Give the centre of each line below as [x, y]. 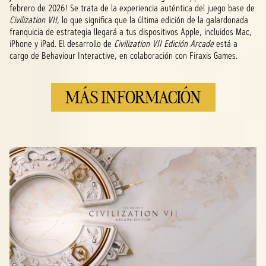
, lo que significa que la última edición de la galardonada [153, 20]
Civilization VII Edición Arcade [165, 44]
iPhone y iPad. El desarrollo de [62, 44]
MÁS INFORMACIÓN [133, 97]
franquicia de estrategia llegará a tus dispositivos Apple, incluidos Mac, [131, 32]
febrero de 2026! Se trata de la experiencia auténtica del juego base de [132, 8]
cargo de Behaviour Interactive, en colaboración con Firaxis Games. [123, 56]
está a [227, 44]
